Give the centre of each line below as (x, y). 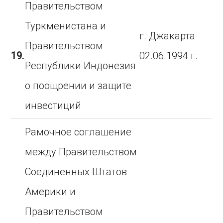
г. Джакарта (167, 36)
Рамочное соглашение (78, 132)
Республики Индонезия (81, 66)
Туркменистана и (66, 26)
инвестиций (53, 106)
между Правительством (81, 152)
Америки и (51, 192)
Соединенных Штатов (77, 172)
